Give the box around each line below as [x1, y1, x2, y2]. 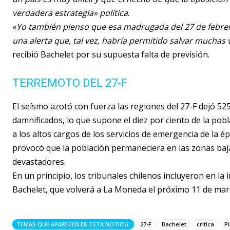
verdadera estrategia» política [12, 7, 128, 19]
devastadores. [12, 156, 66, 168]
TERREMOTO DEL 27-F [12, 76, 127, 90]
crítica [197, 220, 214, 228]
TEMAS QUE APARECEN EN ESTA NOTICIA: [16, 220, 130, 228]
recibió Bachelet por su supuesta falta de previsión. [12, 49, 209, 61]
